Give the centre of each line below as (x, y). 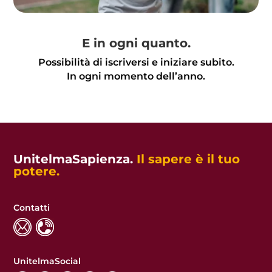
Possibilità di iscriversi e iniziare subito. (136, 62)
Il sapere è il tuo (189, 159)
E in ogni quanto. (136, 43)
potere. (37, 171)
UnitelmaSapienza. (75, 159)
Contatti (32, 208)
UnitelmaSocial (47, 261)
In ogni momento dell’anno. (136, 76)
